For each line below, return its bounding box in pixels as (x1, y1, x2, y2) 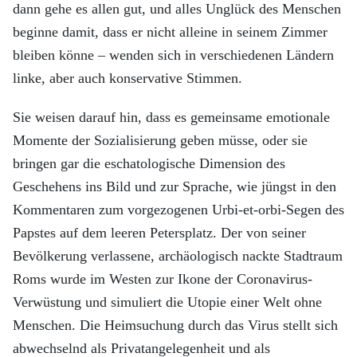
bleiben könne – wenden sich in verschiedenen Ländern (13, 47, 334, 63)
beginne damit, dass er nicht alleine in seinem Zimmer (13, 24, 328, 40)
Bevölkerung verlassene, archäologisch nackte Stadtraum (13, 248, 343, 264)
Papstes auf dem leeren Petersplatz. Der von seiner (13, 225, 306, 241)
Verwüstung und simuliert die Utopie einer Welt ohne (13, 294, 322, 310)
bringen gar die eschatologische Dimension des (13, 155, 285, 171)
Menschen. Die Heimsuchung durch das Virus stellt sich (13, 317, 338, 333)
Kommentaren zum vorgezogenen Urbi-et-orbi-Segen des (13, 202, 344, 218)
